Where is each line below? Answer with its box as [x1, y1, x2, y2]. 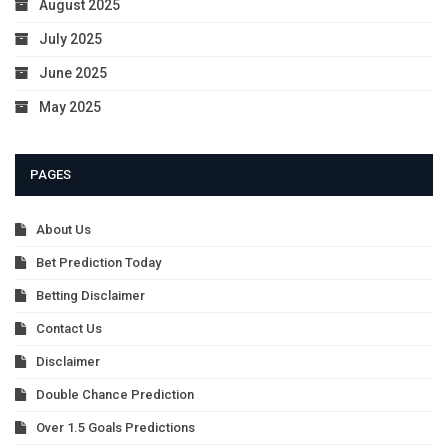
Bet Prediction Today [36, 254, 161, 270]
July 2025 [39, 30, 102, 47]
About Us [36, 221, 91, 237]
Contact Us [36, 320, 102, 336]
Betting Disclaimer [36, 287, 145, 303]
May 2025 [39, 98, 101, 115]
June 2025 [39, 64, 107, 81]
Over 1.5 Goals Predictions [36, 419, 195, 435]
